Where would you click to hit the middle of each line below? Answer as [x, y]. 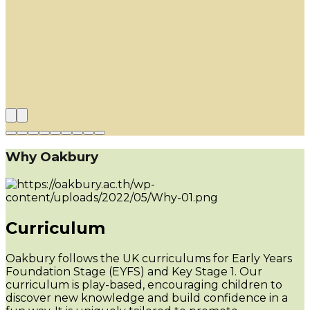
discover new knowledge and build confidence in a [147, 298]
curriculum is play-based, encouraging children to [144, 284]
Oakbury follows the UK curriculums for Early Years [149, 258]
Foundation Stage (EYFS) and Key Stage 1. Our [134, 271]
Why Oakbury [52, 157]
